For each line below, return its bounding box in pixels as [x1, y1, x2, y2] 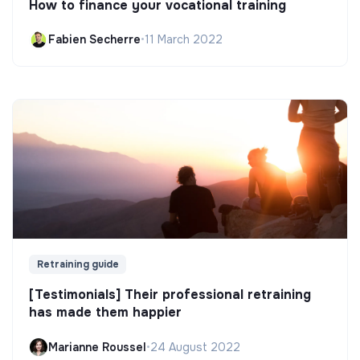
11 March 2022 [145, 32, 223, 47]
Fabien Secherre [48, 32, 141, 47]
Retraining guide [36, 258, 119, 272]
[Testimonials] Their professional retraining [29, 286, 311, 304]
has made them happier [29, 304, 182, 321]
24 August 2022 [150, 339, 240, 354]
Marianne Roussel [48, 339, 146, 354]
